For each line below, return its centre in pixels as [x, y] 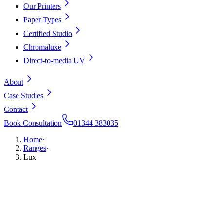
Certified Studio [48, 33]
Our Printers [42, 6]
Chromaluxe [42, 47]
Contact [16, 109]
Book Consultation [33, 123]
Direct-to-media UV [54, 61]
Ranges [35, 148]
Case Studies [24, 96]
